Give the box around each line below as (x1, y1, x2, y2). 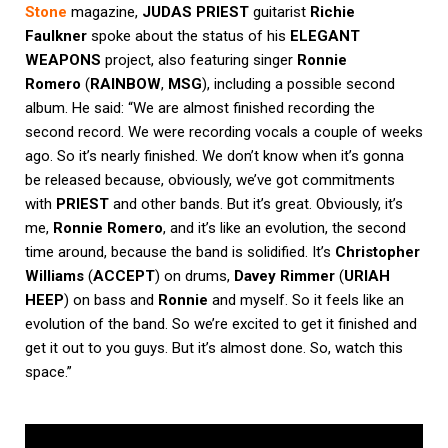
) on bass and (64, 291, 158, 310)
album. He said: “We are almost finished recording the (25, 99, 375, 118)
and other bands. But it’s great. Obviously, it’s (109, 195, 403, 214)
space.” (25, 363, 72, 382)
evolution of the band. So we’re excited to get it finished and (25, 315, 417, 334)
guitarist (249, 3, 310, 22)
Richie (310, 3, 355, 22)
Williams (25, 267, 84, 286)
